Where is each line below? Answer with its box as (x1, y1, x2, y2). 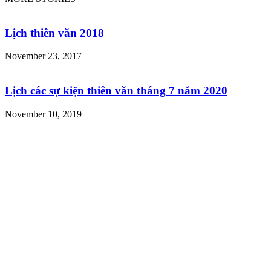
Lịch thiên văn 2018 (5, 26, 104, 39)
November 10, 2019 (5, 108, 82, 119)
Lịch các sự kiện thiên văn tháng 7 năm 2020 (5, 83, 227, 97)
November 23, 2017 (5, 51, 82, 62)
